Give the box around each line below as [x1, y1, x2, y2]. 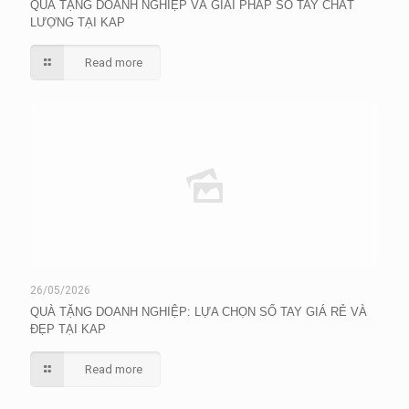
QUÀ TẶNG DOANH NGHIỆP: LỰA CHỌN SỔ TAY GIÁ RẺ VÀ [30, 305, 367, 319]
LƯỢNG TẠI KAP [30, 16, 125, 29]
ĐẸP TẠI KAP [30, 322, 106, 336]
